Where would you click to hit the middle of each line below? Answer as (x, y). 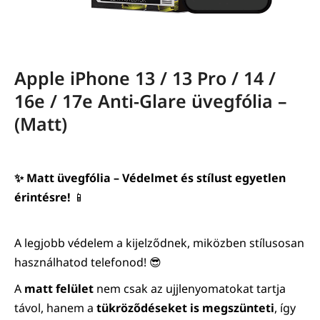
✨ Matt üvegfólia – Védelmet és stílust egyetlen (150, 178)
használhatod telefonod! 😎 (88, 262)
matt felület (59, 289)
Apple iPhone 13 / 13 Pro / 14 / (145, 78)
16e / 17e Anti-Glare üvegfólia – (151, 101)
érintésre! (42, 197)
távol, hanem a (55, 308)
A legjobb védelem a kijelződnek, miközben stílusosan (159, 243)
